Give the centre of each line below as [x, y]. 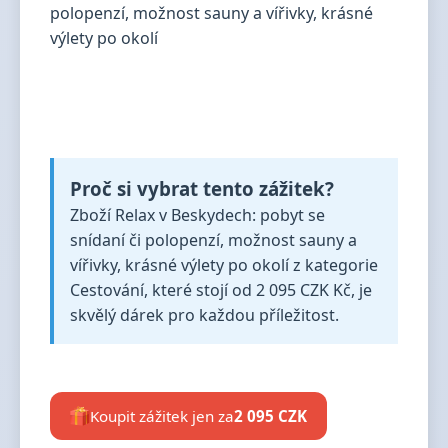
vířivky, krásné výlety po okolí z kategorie [224, 265]
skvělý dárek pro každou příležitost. [204, 315]
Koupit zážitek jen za [162, 416]
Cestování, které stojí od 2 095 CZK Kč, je [221, 290]
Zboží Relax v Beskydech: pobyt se [197, 215]
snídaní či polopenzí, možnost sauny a [213, 240]
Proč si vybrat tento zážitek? [202, 188]
